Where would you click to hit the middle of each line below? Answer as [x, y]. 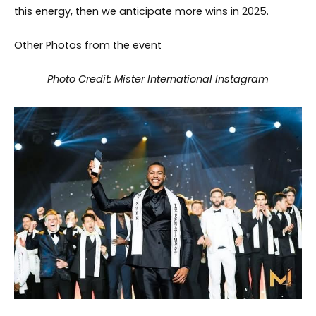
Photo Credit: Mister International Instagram [158, 79]
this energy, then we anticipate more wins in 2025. [141, 11]
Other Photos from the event [88, 45]
